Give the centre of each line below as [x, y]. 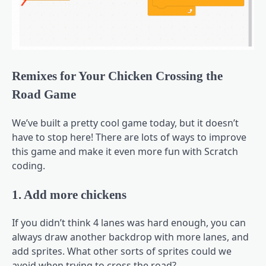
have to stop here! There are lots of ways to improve [129, 137]
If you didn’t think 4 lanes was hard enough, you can [129, 223]
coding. [28, 165]
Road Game [44, 94]
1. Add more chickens [69, 194]
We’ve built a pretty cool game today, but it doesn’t [125, 123]
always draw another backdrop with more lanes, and [130, 237]
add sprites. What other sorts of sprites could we [122, 251]
